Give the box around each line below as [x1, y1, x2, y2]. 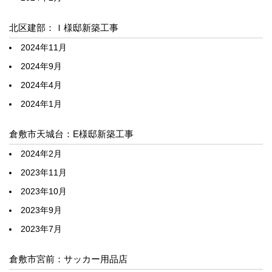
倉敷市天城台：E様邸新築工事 [9, 129, 134, 140]
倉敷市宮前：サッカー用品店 [9, 254, 127, 265]
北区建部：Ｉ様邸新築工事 [9, 22, 118, 33]
